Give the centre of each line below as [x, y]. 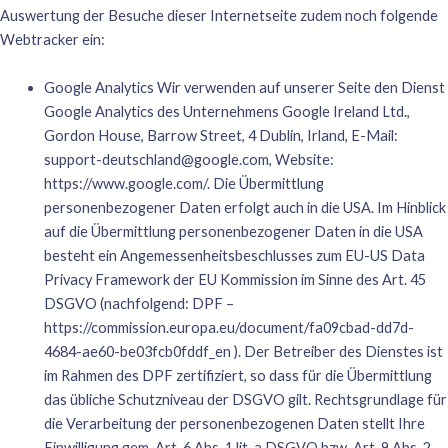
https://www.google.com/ [125, 183]
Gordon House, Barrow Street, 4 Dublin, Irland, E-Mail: [220, 135]
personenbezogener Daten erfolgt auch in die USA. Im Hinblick [244, 207]
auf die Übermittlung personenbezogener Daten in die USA [233, 231]
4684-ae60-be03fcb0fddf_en [137, 351]
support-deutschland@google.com [156, 159]
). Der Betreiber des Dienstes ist [336, 351]
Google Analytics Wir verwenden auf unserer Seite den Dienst [244, 87]
